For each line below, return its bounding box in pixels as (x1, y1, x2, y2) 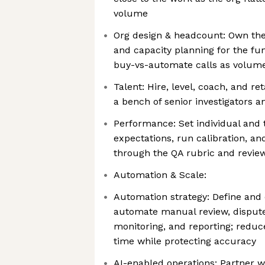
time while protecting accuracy (114, 235, 256, 247)
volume (114, 8, 148, 19)
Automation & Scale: (114, 169, 206, 180)
